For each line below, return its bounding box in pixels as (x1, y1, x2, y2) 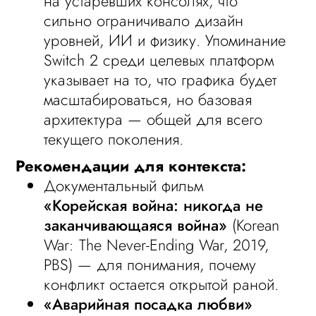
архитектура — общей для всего (44, 108, 263, 130)
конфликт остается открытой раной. (44, 273, 279, 296)
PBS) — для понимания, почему (44, 253, 257, 276)
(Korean (227, 214, 280, 236)
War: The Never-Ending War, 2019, (44, 233, 269, 256)
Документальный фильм (44, 174, 204, 197)
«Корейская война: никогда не (44, 194, 264, 217)
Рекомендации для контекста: (16, 154, 247, 177)
